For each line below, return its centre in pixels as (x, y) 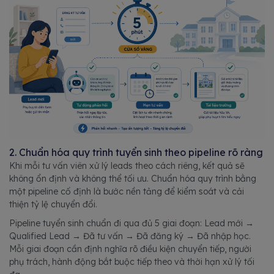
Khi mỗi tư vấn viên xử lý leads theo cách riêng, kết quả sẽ (127, 166)
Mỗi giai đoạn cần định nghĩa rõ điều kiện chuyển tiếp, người (130, 249)
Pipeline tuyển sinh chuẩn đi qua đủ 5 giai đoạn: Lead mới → (131, 224)
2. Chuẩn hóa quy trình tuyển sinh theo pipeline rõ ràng (136, 153)
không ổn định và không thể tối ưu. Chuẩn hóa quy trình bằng (133, 179)
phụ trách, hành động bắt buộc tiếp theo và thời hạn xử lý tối (132, 262)
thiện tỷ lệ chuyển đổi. (53, 205)
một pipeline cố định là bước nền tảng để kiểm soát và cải (127, 192)
